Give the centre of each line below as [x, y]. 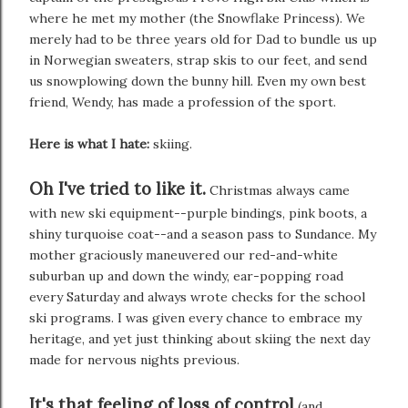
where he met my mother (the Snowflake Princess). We [197, 18]
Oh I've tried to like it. [117, 189]
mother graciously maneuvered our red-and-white [184, 255]
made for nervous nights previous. [134, 359]
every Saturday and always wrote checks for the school [197, 296]
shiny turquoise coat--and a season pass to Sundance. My [203, 234]
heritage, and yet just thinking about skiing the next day [199, 338]
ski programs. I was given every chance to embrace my [195, 317]
